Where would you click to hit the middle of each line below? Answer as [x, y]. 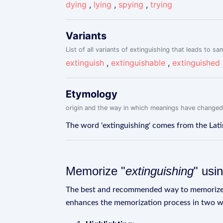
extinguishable [138, 63]
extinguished [196, 63]
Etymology [92, 94]
